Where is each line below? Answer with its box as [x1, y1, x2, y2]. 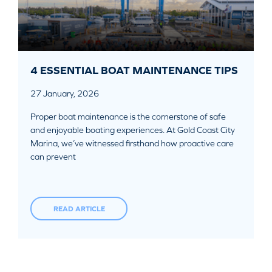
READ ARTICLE [53, 204, 105, 213]
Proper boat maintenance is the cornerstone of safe [30, 112, 226, 121]
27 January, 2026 [30, 89, 99, 98]
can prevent [30, 152, 76, 161]
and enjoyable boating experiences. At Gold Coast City [30, 125, 235, 135]
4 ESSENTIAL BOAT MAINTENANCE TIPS [30, 64, 238, 76]
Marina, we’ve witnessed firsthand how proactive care [30, 138, 234, 148]
